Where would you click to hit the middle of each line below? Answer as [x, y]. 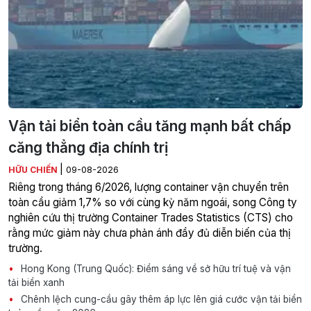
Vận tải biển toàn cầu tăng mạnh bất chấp [150, 126]
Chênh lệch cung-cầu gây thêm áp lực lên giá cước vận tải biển [160, 300]
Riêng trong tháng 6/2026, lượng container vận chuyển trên [149, 187]
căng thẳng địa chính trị [88, 148]
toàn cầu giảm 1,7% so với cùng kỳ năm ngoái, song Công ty [153, 203]
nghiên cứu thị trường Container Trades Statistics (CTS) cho [151, 218]
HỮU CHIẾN [34, 170]
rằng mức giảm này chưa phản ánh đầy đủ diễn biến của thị [150, 233]
